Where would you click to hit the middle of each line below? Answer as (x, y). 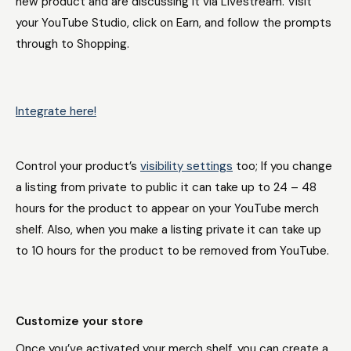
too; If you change (282, 166)
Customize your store (80, 321)
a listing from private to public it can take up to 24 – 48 (166, 187)
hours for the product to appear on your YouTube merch (167, 208)
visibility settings (186, 166)
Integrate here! (56, 111)
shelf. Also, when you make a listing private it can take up (168, 230)
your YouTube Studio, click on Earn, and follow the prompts (174, 23)
